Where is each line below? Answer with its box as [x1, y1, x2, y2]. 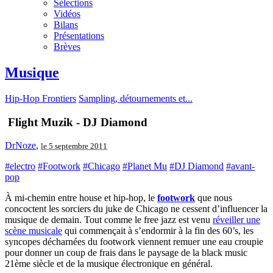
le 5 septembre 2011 [41, 141, 107, 151]
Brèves [54, 41, 80, 52]
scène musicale [5, 225, 62, 236]
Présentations [54, 30, 104, 41]
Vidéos [54, 9, 80, 19]
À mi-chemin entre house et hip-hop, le [5, 193, 157, 204]
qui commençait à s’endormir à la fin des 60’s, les [62, 225, 253, 236]
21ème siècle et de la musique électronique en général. [5, 258, 213, 269]
